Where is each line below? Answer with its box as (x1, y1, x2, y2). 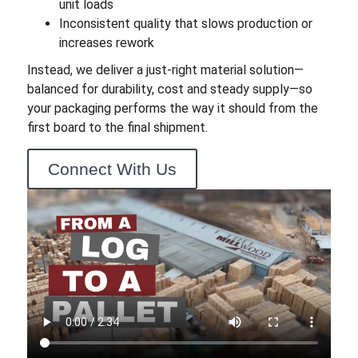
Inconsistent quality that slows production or (58, 15, 312, 31)
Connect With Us (47, 159, 177, 178)
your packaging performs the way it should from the (26, 100, 318, 116)
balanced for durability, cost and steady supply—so (26, 81, 312, 97)
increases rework (58, 34, 154, 50)
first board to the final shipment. (26, 119, 208, 135)
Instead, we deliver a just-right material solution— (26, 62, 304, 78)
